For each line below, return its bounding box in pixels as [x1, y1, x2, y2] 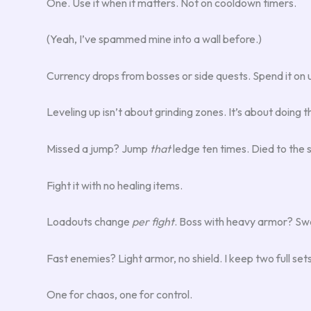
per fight [132, 215, 174, 229]
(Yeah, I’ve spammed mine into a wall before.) [47, 32, 262, 47]
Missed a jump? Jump [47, 142, 150, 155]
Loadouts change [47, 215, 132, 229]
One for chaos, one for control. [47, 287, 192, 302]
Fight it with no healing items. [47, 178, 183, 192]
